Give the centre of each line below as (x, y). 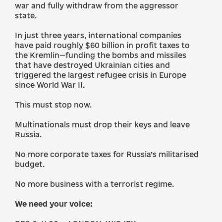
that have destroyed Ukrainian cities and (92, 65)
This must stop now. (53, 105)
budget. (30, 164)
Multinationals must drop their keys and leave (102, 125)
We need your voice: (54, 204)
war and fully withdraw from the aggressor (97, 6)
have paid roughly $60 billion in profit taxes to (102, 45)
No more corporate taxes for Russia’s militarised (107, 154)
